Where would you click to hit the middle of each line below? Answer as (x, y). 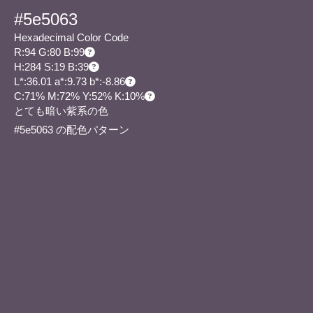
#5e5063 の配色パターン (73, 130)
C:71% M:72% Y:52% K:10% (79, 96)
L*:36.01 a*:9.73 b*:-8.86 (70, 82)
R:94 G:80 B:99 (49, 52)
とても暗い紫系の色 (61, 111)
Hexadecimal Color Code (71, 38)
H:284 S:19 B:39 (51, 67)
